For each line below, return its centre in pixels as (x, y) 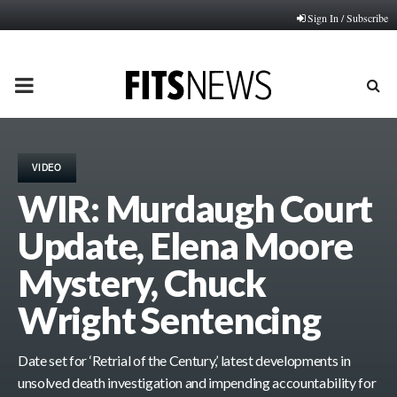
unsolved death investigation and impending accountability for (197, 382)
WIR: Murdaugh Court (195, 208)
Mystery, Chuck (142, 283)
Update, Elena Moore (186, 245)
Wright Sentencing (169, 320)
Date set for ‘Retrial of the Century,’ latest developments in (184, 360)
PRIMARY (61, 84)
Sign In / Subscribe (348, 18)
